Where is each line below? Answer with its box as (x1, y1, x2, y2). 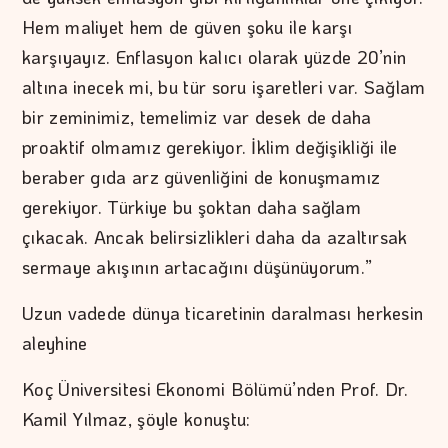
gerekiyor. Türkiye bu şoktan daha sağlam (22, 195, 362, 220)
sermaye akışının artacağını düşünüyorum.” (22, 255, 373, 280)
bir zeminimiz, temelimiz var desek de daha (22, 105, 372, 130)
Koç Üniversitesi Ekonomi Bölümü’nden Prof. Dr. (22, 377, 409, 402)
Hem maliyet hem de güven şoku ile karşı (22, 15, 353, 40)
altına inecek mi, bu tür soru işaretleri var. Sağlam (22, 75, 426, 100)
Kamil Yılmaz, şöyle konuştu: (22, 407, 251, 432)
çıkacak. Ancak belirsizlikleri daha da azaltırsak (22, 225, 408, 250)
